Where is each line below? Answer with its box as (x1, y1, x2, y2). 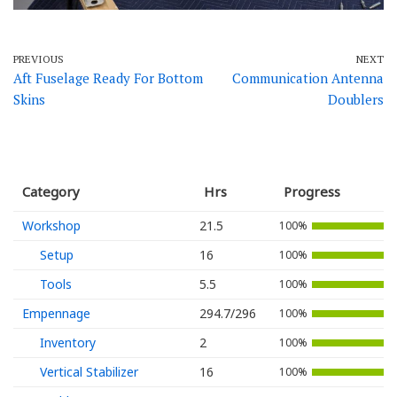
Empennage (22, 305, 90, 323)
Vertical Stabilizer (40, 363, 138, 381)
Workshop (22, 217, 81, 235)
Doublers (328, 90, 384, 109)
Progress (284, 183, 340, 201)
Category (22, 183, 80, 201)
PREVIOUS (13, 52, 64, 66)
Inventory (40, 334, 96, 352)
